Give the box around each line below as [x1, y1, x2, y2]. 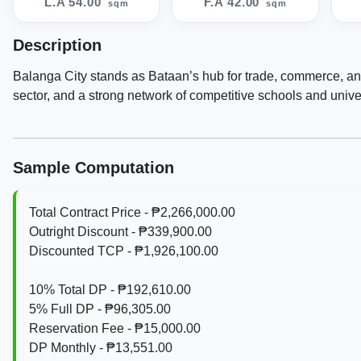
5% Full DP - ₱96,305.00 [29, 301, 171, 316]
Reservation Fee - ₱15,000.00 [29, 321, 201, 335]
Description [13, 36, 102, 54]
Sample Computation [13, 159, 174, 177]
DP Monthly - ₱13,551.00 [29, 340, 172, 355]
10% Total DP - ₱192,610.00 [29, 282, 191, 297]
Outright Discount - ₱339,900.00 [29, 224, 212, 239]
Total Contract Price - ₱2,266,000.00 [29, 205, 235, 219]
